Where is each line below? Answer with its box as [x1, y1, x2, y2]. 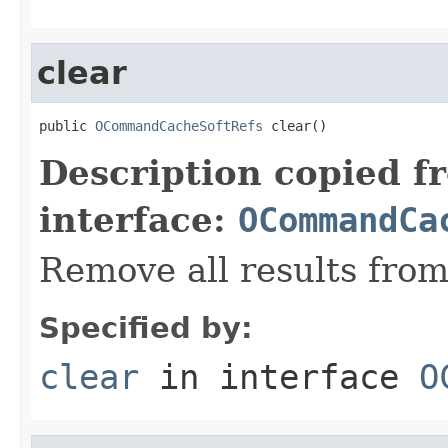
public [39, 117, 95, 134]
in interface [139, 356, 419, 397]
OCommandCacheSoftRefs [95, 117, 263, 134]
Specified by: [39, 310, 253, 345]
